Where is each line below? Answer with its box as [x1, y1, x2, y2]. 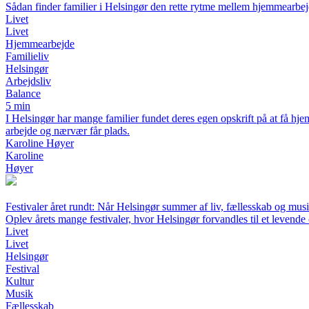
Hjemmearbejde [6, 38, 74, 50]
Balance [6, 88, 41, 99]
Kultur [6, 275, 34, 287]
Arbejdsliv [6, 75, 51, 87]
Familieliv [6, 50, 49, 62]
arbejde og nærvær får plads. [6, 125, 130, 137]
